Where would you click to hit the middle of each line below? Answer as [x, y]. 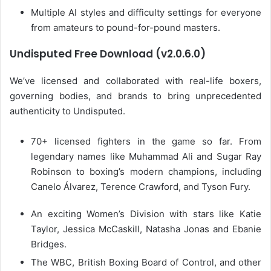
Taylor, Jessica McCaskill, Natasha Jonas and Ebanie [146, 229]
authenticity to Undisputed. [67, 111]
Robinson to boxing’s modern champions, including [146, 172]
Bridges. [49, 244]
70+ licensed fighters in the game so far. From [146, 142]
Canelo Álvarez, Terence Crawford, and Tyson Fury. [141, 187]
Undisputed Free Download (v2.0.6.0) [108, 54]
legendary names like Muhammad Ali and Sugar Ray [146, 157]
